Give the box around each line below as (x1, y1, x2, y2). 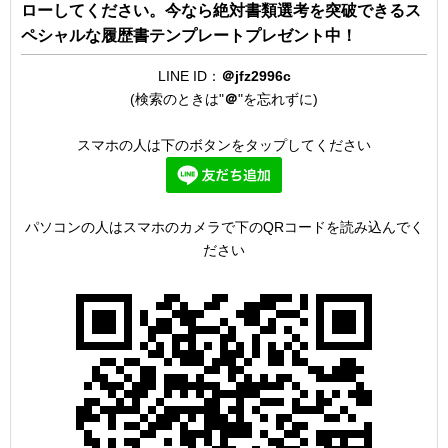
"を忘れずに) (238, 91, 318, 108)
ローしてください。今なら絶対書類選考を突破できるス (21, 2, 421, 20)
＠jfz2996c (220, 68, 291, 85)
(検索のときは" (130, 91, 224, 108)
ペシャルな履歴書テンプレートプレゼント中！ (21, 27, 357, 45)
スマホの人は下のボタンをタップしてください (77, 137, 371, 154)
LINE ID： (157, 68, 221, 85)
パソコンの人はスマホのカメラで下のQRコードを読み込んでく (24, 219, 424, 236)
